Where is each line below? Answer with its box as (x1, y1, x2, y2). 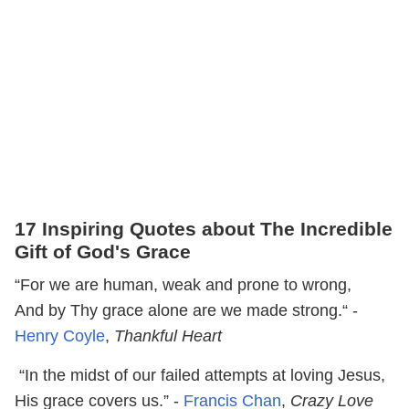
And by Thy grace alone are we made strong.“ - (15, 300, 358, 320)
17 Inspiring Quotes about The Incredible (15, 217, 393, 239)
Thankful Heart (114, 326, 222, 345)
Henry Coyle (15, 326, 105, 345)
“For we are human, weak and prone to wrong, (15, 275, 351, 294)
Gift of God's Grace (15, 240, 191, 262)
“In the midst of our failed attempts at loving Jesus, (19, 365, 385, 384)
